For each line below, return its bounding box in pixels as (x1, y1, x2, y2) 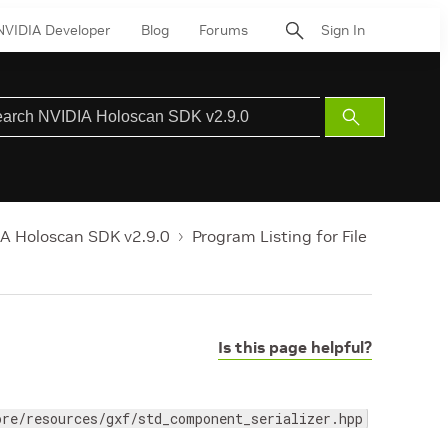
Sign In (321, 20, 365, 39)
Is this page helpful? (218, 337, 372, 357)
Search (353, 133, 395, 148)
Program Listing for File (192, 226, 367, 246)
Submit (353, 109, 395, 124)
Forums (199, 20, 248, 39)
